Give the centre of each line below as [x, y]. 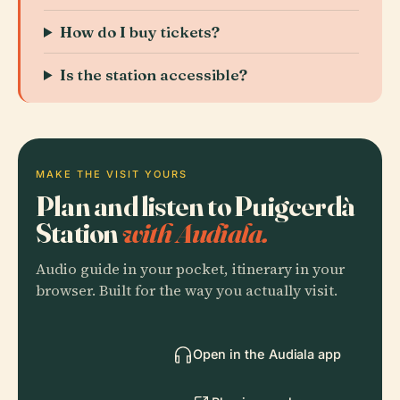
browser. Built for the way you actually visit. [187, 291]
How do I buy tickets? [140, 32]
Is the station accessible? [154, 75]
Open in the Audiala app [267, 354]
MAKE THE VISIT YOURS [112, 174]
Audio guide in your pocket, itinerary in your [190, 269]
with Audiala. [195, 233]
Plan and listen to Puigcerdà [196, 206]
